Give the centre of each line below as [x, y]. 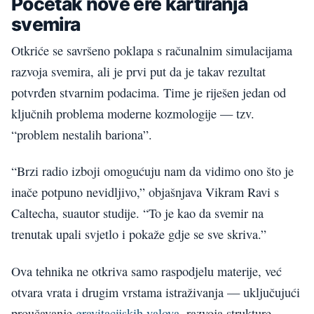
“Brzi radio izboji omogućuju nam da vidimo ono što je [152, 171]
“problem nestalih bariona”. [82, 134]
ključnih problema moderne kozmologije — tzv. [133, 113]
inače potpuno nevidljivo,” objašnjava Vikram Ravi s [145, 192]
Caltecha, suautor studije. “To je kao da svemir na [137, 213]
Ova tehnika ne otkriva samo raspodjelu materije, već [146, 271]
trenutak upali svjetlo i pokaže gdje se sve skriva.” [139, 234]
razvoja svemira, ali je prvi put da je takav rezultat [138, 71]
